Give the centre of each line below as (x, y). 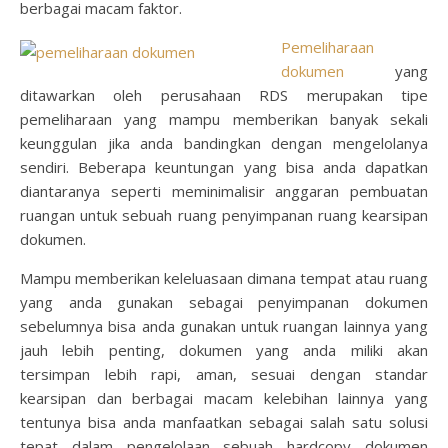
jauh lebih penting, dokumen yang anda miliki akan (224, 350)
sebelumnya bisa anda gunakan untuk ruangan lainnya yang (224, 326)
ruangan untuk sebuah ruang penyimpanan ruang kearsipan (224, 215)
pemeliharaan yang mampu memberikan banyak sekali (224, 119)
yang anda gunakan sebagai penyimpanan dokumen (224, 302)
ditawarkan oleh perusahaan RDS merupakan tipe (224, 95)
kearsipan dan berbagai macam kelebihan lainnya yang (224, 398)
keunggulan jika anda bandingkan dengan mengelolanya (224, 143)
